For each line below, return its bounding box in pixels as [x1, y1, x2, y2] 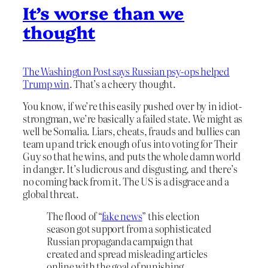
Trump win [23, 76, 69, 91]
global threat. [23, 186, 79, 201]
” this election [142, 209, 200, 224]
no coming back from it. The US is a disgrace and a [23, 173, 230, 188]
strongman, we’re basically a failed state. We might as [23, 111, 243, 126]
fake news [101, 209, 142, 224]
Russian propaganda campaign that [47, 234, 193, 249]
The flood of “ [47, 209, 102, 224]
